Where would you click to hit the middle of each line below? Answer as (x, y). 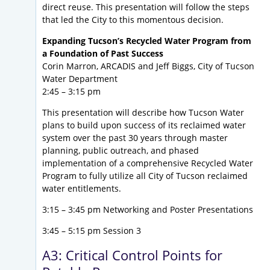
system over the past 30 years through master (135, 138)
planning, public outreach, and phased (121, 151)
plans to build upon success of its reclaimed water (144, 125)
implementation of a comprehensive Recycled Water (148, 163)
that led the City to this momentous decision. (133, 20)
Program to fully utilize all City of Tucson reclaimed (145, 176)
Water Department (80, 79)
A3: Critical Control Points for (132, 255)
